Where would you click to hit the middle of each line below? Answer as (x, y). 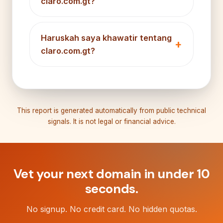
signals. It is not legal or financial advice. (111, 121)
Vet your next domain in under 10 (111, 174)
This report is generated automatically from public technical (111, 110)
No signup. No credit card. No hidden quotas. (111, 209)
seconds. (111, 189)
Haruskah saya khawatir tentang (106, 38)
